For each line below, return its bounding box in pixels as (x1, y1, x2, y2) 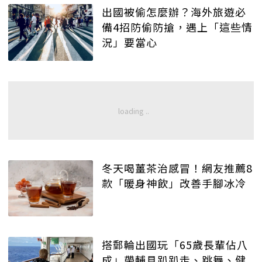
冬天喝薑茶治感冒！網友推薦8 (102, 160, 253, 175)
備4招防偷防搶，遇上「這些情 (102, 19, 253, 35)
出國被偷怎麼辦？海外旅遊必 (102, 4, 246, 19)
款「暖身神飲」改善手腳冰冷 (102, 175, 246, 191)
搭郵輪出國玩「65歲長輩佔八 (102, 237, 248, 253)
